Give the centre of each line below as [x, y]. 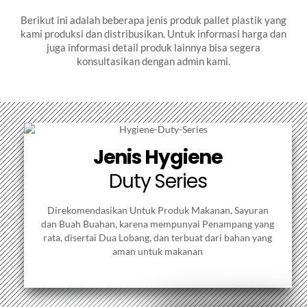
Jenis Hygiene [158, 157]
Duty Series [158, 181]
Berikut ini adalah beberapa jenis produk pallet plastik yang [153, 20]
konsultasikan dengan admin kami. [153, 61]
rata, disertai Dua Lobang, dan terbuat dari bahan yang [158, 237]
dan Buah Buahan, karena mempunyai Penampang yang [158, 223]
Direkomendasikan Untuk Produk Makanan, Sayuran [158, 210]
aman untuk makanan [158, 251]
